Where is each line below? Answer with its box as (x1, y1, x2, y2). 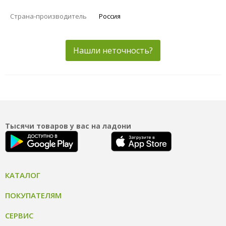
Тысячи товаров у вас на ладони (5, 121, 131, 131)
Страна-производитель (10, 11, 87, 21)
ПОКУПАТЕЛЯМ (5, 190, 62, 200)
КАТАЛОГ (5, 169, 40, 180)
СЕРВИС (5, 210, 33, 220)
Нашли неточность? (73, 44, 153, 56)
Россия (99, 11, 121, 21)
